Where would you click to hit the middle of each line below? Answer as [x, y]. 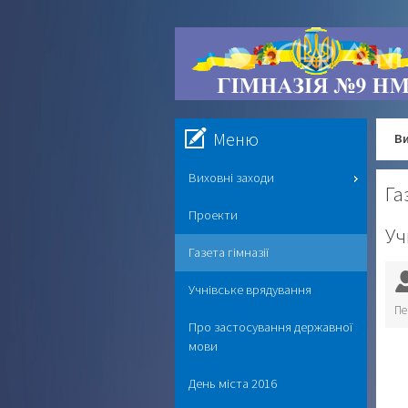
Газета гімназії [229, 252]
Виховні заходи [231, 178]
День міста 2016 [233, 383]
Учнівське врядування [250, 290]
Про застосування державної [270, 327]
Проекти [213, 215]
